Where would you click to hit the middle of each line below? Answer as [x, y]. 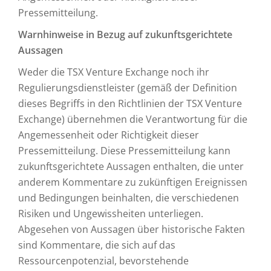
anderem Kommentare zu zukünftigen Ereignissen [133, 182]
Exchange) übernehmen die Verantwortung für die [133, 119]
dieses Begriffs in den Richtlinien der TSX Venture [130, 103]
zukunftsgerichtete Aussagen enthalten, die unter [131, 166]
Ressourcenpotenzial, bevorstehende [103, 261]
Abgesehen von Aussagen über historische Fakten [132, 229]
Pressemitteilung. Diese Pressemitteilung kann [124, 151]
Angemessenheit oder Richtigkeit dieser [109, 135]
